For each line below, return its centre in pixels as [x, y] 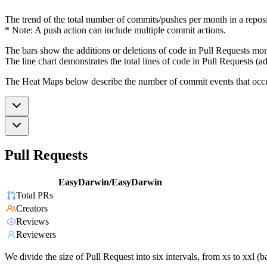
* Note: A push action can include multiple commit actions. [115, 30]
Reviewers [36, 235]
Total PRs [35, 195]
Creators [32, 209]
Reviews [32, 222]
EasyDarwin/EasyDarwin [110, 182]
